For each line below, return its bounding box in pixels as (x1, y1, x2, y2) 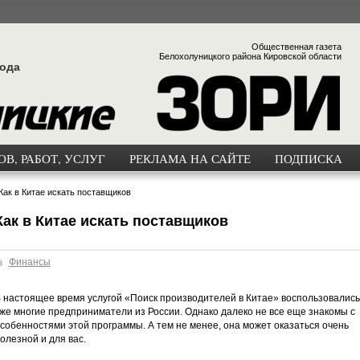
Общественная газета (251, 42, 342, 51)
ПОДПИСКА (274, 150, 342, 166)
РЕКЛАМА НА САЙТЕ (129, 150, 251, 166)
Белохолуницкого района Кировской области (158, 51, 342, 61)
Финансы (8, 256, 51, 268)
